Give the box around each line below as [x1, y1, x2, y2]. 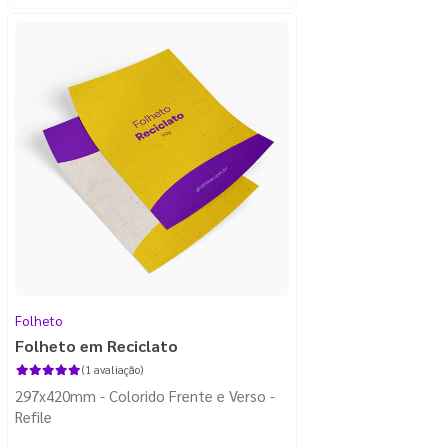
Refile [15, 406, 52, 426]
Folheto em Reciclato [15, 334, 178, 356]
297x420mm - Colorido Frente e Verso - [15, 385, 275, 405]
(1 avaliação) [81, 361, 143, 377]
